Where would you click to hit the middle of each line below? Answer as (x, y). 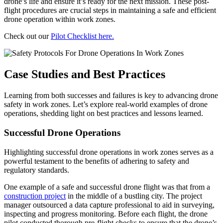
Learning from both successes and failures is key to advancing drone (111, 96)
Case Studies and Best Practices (85, 74)
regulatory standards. (37, 170)
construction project (35, 196)
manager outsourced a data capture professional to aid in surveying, (109, 205)
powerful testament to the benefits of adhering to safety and (97, 161)
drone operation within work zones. (60, 19)
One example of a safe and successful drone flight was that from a (107, 187)
